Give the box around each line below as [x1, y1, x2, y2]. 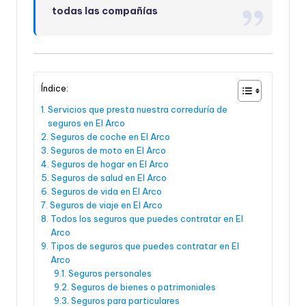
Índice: [41, 82, 68, 94]
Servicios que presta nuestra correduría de [47, 103, 227, 115]
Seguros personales [68, 267, 152, 279]
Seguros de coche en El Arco [50, 130, 170, 142]
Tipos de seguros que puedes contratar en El [50, 240, 239, 251]
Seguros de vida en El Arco [51, 185, 162, 197]
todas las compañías [52, 5, 158, 18]
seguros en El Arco [47, 117, 125, 128]
